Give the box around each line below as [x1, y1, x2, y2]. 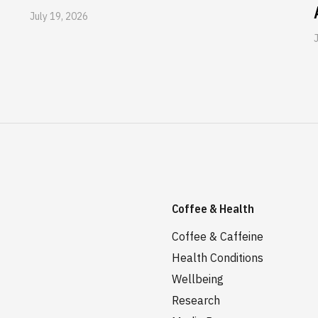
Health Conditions [172, 251, 263, 265]
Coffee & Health [172, 202, 254, 216]
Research [172, 293, 220, 307]
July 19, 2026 [30, 10, 88, 23]
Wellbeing [172, 272, 224, 286]
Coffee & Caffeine [172, 229, 263, 243]
